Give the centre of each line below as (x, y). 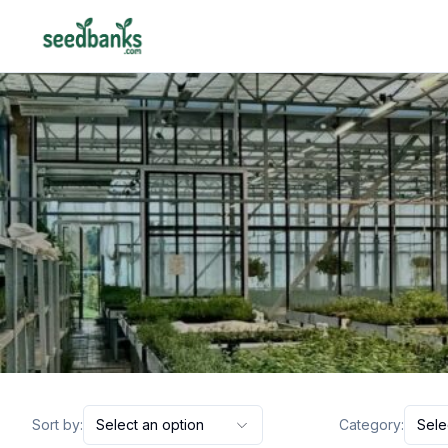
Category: (371, 424)
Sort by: (57, 424)
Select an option (150, 424)
